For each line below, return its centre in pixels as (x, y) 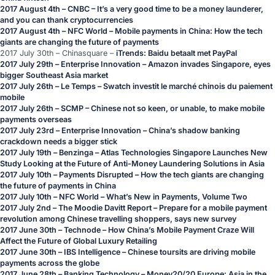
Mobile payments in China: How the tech (189, 31)
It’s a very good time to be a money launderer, (180, 9)
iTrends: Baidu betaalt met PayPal (176, 53)
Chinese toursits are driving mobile (192, 252)
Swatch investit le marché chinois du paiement (188, 86)
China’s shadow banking (194, 130)
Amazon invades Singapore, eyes (209, 64)
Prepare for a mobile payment (213, 208)
